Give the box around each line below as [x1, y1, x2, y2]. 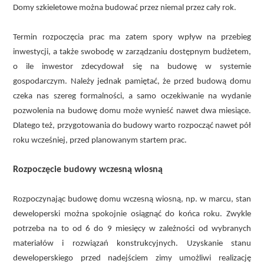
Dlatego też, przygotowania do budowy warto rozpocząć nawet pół [13, 121, 251, 130]
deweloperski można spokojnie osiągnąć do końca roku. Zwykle [13, 209, 251, 219]
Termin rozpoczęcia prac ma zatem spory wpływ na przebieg [13, 32, 251, 42]
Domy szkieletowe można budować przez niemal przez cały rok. [13, 3, 236, 12]
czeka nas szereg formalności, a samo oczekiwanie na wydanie [13, 91, 251, 101]
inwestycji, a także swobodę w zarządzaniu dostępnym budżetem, [13, 47, 251, 57]
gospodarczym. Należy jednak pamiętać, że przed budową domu [13, 77, 251, 86]
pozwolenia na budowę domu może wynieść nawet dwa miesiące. [13, 106, 251, 115]
